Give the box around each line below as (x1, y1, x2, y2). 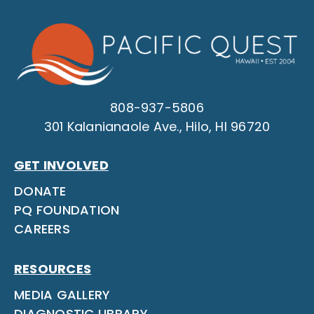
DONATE (13, 182, 67, 200)
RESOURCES (13, 259, 92, 278)
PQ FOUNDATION (13, 200, 120, 219)
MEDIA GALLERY (13, 285, 111, 303)
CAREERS (13, 219, 70, 238)
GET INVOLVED (13, 156, 109, 174)
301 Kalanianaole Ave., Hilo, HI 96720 (43, 117, 271, 135)
